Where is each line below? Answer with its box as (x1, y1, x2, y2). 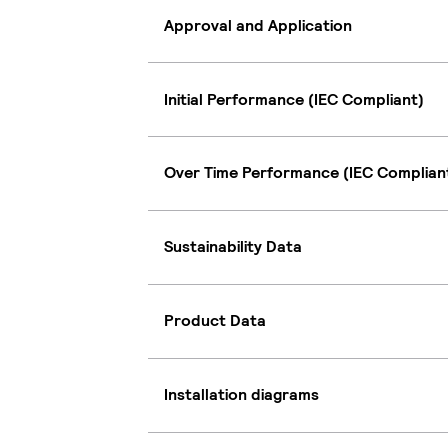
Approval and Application (164, 14, 352, 36)
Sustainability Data (164, 236, 302, 258)
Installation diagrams (164, 384, 319, 406)
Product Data (164, 310, 266, 332)
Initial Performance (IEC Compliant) (164, 88, 424, 110)
